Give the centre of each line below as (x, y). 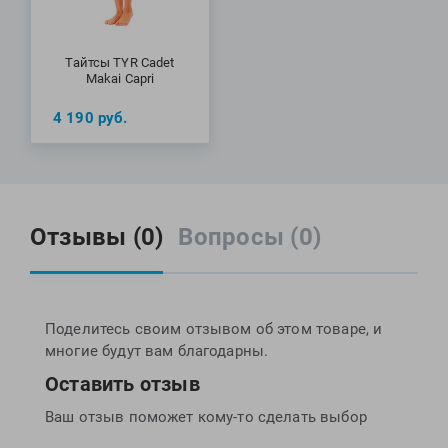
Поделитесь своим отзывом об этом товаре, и (214, 328)
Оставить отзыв (122, 383)
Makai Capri (120, 78)
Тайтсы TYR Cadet (120, 62)
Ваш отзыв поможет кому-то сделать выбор (206, 416)
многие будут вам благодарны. (157, 350)
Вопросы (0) (250, 236)
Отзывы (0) (97, 236)
